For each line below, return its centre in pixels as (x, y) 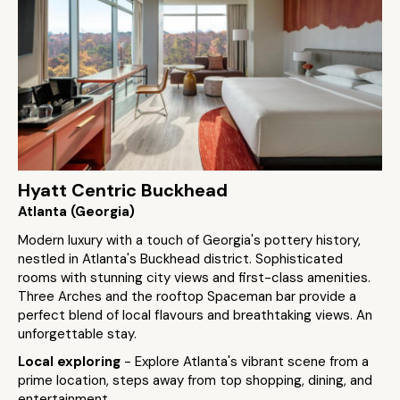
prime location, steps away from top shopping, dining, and (195, 380)
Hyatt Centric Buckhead (123, 190)
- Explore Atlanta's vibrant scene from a (246, 362)
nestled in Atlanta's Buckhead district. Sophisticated (180, 259)
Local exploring (71, 362)
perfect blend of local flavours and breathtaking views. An (195, 315)
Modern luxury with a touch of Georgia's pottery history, (189, 240)
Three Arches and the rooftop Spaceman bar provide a (187, 296)
